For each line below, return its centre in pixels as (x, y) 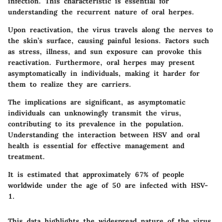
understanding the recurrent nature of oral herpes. (101, 12)
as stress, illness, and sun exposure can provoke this (105, 52)
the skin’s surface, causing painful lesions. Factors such (109, 41)
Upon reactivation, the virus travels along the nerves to (111, 30)
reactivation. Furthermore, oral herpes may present (101, 63)
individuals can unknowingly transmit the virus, (95, 113)
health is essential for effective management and (96, 146)
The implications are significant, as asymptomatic (97, 102)
